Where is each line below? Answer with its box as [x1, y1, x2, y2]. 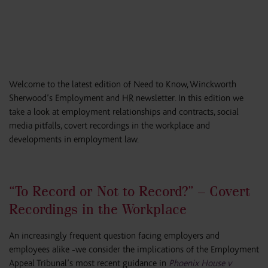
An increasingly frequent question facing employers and [9, 230, 220, 242]
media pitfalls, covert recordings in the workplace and [9, 120, 210, 132]
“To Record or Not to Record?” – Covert [9, 182, 250, 200]
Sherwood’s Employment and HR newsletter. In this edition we [9, 93, 243, 104]
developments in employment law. [9, 134, 139, 145]
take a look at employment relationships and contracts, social [9, 106, 239, 118]
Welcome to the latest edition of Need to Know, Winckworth [9, 79, 236, 90]
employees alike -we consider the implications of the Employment [9, 244, 259, 255]
